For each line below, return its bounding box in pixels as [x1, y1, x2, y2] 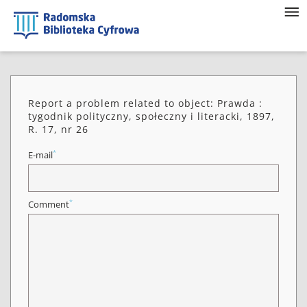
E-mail [28, 149, 53, 161]
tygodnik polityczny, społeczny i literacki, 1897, [28, 110, 275, 123]
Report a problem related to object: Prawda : [28, 97, 262, 110]
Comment [28, 199, 69, 210]
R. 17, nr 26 [28, 123, 88, 136]
